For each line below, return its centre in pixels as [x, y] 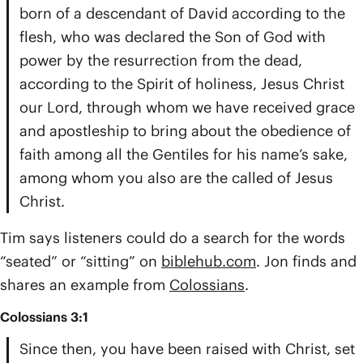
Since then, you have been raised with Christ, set [187, 349]
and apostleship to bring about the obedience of [185, 131]
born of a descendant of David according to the [182, 13]
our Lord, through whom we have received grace [187, 107]
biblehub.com [209, 261]
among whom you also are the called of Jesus [176, 178]
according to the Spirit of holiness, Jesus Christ [182, 84]
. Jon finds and [306, 261]
